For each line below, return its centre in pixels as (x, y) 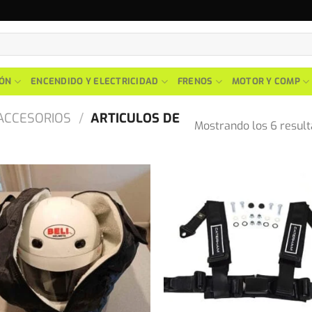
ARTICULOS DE (134, 119)
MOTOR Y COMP (266, 81)
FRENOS (195, 81)
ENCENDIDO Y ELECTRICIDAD (95, 81)
